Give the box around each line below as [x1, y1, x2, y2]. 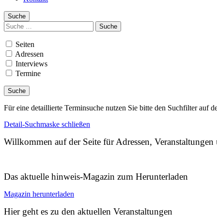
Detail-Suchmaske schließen [4, 120, 90, 128]
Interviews [14, 60, 47, 68]
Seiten [14, 40, 34, 48]
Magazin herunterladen [4, 190, 74, 198]
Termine [14, 69, 41, 77]
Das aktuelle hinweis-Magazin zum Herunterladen [4, 171, 188, 182]
